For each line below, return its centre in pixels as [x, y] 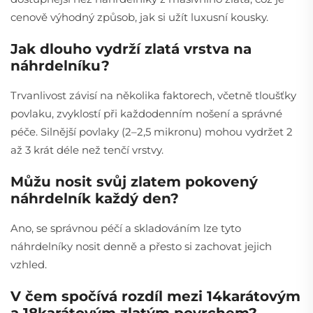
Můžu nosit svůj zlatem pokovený [134, 181]
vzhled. [29, 264]
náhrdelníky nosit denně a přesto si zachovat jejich [141, 246]
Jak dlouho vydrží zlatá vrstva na [131, 49]
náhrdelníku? [60, 65]
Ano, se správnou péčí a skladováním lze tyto [126, 228]
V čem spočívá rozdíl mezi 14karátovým [155, 296]
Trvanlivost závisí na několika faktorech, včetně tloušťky [153, 95]
